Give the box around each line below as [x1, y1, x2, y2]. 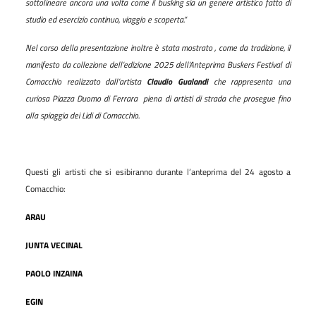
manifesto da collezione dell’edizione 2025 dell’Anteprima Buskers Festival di [25, 57, 291, 71]
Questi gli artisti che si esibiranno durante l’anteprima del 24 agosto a [25, 164, 291, 178]
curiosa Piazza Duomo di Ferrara [25, 91, 138, 105]
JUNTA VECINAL [25, 238, 83, 252]
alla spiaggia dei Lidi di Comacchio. [25, 108, 140, 122]
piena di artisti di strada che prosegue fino [143, 91, 291, 105]
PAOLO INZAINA [25, 266, 83, 280]
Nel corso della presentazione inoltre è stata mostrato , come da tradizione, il [25, 40, 291, 54]
